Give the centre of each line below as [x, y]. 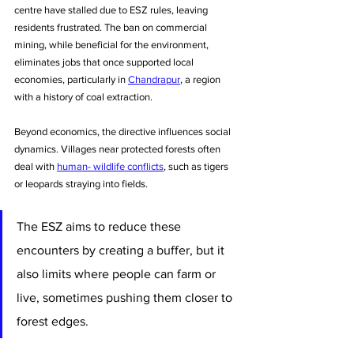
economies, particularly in [71, 79]
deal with [36, 166]
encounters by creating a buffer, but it [122, 250]
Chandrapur [154, 79]
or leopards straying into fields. [81, 183]
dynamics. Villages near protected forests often [119, 149]
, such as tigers [197, 166]
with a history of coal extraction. [83, 96]
